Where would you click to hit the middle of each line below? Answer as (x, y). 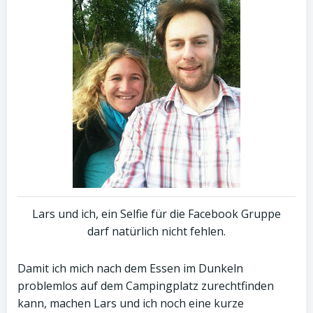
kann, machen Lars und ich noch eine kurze (131, 303)
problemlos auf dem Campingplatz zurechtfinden (146, 286)
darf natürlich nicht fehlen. (156, 231)
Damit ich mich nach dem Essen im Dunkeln (130, 268)
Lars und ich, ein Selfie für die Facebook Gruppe (156, 214)
